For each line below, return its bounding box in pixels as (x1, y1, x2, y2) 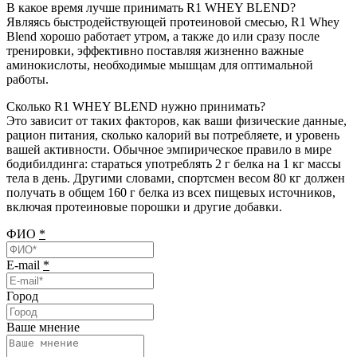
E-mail (6, 257, 43, 272)
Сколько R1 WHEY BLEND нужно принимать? (6, 99, 265, 113)
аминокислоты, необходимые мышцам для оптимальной (6, 57, 313, 72)
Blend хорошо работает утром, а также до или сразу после (6, 29, 320, 43)
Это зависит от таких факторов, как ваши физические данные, (6, 113, 347, 127)
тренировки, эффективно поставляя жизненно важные (6, 43, 304, 57)
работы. (6, 72, 49, 86)
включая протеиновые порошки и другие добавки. (6, 199, 282, 214)
